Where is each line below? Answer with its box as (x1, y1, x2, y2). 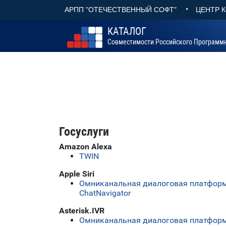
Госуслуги (59, 124, 109, 139)
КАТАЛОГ (107, 25, 146, 38)
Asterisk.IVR (59, 205, 104, 215)
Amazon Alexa (59, 141, 112, 151)
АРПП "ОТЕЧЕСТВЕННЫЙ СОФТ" (65, 6, 177, 14)
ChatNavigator (79, 188, 131, 198)
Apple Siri (59, 168, 94, 179)
